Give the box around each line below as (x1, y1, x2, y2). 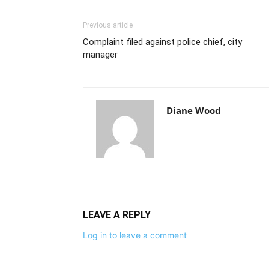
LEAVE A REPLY (83, 209, 151, 221)
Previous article (83, 21, 133, 30)
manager (83, 49, 118, 61)
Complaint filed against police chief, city (83, 37, 242, 48)
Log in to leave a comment (83, 230, 187, 241)
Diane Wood (166, 104, 221, 117)
